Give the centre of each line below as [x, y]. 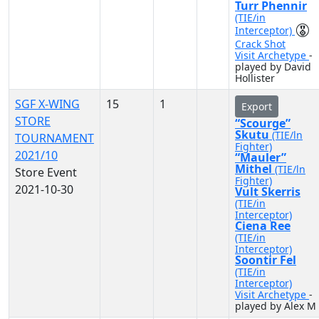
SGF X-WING [47, 104]
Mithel [255, 169]
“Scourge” [263, 123]
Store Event [46, 172]
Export [257, 106]
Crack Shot [260, 44]
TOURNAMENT [54, 138]
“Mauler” [261, 157]
